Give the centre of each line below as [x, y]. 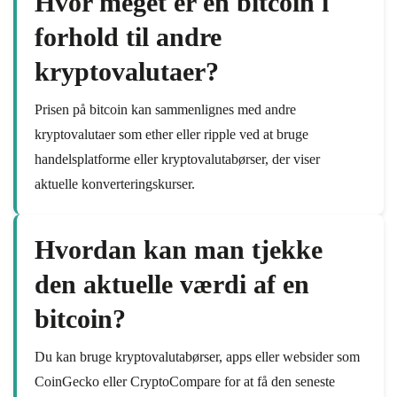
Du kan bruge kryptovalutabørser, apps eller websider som [197, 357]
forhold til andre [128, 37]
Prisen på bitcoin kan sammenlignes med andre [165, 109]
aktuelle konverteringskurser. [115, 184]
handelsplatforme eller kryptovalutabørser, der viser [177, 159]
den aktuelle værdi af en [172, 284]
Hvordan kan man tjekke [179, 249]
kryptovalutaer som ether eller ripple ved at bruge [171, 134]
